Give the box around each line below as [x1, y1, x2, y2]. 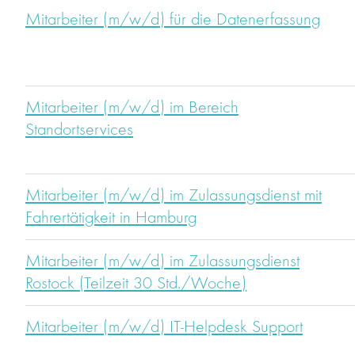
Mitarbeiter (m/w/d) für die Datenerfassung [25, 11, 320, 29]
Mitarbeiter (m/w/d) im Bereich [25, 99, 239, 117]
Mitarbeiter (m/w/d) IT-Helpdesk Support [25, 319, 303, 337]
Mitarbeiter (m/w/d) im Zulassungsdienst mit [25, 187, 322, 205]
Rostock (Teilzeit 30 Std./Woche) [25, 275, 246, 293]
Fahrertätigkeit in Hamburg [25, 209, 197, 227]
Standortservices [25, 121, 133, 139]
